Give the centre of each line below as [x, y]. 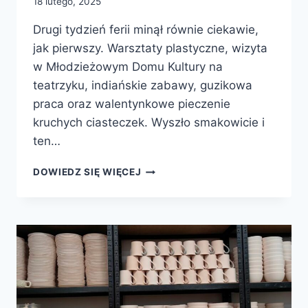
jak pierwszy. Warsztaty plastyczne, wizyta [150, 48]
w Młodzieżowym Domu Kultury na [128, 67]
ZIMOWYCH [169, 212]
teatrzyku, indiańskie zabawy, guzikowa [143, 86]
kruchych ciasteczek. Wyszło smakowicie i [149, 123]
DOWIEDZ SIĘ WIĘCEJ [87, 172]
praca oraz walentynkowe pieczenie [132, 104]
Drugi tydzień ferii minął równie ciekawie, [146, 30]
